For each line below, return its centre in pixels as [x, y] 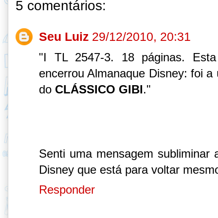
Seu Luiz [64, 37]
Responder [67, 190]
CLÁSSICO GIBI [99, 90]
